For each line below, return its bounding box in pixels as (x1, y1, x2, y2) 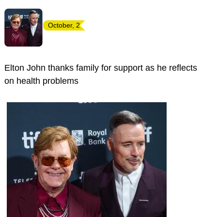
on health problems (4, 76, 78, 86)
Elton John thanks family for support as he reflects (4, 63, 197, 73)
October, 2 (48, 21, 80, 29)
